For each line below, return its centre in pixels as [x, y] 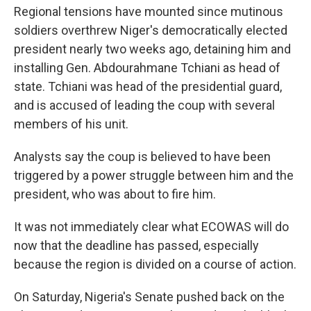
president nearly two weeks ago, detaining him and [152, 49]
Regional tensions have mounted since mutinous [149, 11]
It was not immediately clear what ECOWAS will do [151, 227]
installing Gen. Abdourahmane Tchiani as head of [147, 68]
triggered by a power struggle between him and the [154, 175]
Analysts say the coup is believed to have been [142, 157]
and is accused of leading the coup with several [144, 105]
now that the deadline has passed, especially [136, 245]
